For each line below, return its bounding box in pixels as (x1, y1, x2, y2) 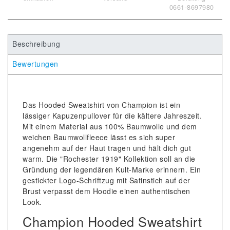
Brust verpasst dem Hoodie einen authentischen (23, 185, 190, 196)
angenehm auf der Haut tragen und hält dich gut (23, 142, 191, 153)
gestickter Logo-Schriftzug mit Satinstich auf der (23, 175, 190, 185)
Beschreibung (12, 39, 61, 49)
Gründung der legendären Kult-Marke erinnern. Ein (23, 164, 201, 175)
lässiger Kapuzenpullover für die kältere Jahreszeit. (23, 110, 202, 121)
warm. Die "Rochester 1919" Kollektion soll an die (23, 153, 196, 164)
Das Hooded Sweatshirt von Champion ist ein (23, 99, 180, 110)
